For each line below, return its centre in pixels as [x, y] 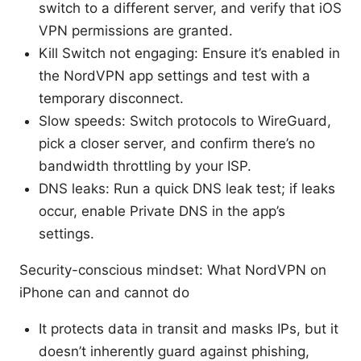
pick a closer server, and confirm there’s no [177, 144]
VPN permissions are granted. [136, 31]
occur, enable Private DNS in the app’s [162, 212]
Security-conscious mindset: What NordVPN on [173, 270]
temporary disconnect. [111, 99]
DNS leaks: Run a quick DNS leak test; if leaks [187, 189]
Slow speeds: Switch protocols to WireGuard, [185, 121]
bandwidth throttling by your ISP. [145, 166]
